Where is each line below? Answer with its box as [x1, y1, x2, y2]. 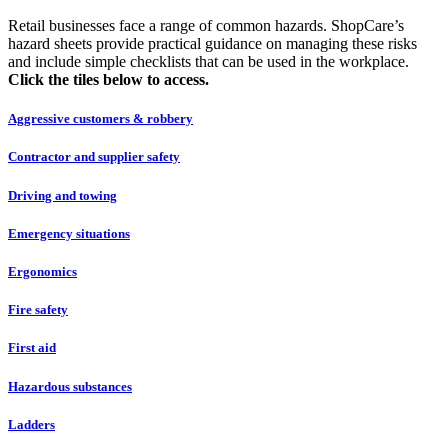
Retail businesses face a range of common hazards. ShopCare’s [8, 17, 404, 35]
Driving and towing [8, 187, 117, 203]
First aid [8, 340, 56, 356]
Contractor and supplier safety [8, 149, 180, 165]
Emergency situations [8, 225, 130, 241]
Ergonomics [8, 263, 77, 279]
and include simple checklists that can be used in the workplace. [8, 53, 409, 71]
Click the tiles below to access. [8, 71, 209, 89]
